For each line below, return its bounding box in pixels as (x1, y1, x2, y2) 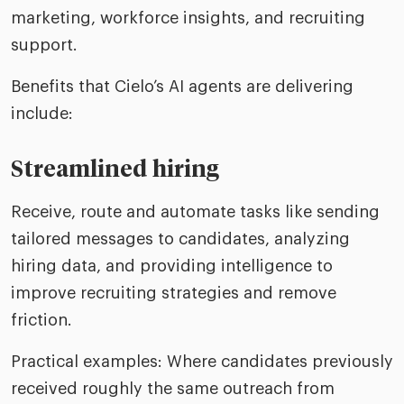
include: (11, 106, 73, 122)
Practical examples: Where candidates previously (11, 353, 393, 370)
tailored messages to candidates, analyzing (11, 231, 350, 247)
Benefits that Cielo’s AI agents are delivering (11, 78, 353, 95)
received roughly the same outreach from (11, 381, 335, 397)
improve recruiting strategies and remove (11, 285, 336, 301)
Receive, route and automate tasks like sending (11, 204, 380, 220)
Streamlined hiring (11, 159, 219, 181)
